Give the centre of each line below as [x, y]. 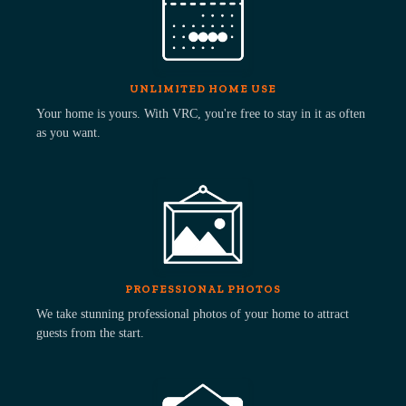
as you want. [68, 133]
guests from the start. [90, 333]
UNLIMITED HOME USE [203, 89]
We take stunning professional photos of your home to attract [193, 314]
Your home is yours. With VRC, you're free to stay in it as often [201, 114]
